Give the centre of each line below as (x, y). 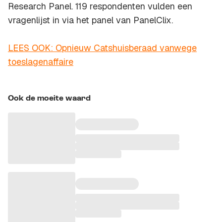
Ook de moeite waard (49, 99)
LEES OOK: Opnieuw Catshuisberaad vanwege (102, 48)
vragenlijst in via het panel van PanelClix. (90, 20)
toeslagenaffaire (41, 62)
